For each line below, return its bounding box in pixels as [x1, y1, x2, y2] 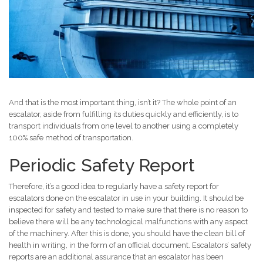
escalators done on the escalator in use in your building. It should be [9, 194, 244, 203]
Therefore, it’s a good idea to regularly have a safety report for [9, 182, 219, 191]
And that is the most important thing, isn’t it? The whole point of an [9, 98, 237, 107]
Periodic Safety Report [9, 155, 195, 176]
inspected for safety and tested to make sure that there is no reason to [9, 205, 248, 215]
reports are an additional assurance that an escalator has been [9, 252, 224, 262]
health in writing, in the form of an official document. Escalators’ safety [9, 241, 251, 250]
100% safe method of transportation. [9, 133, 133, 143]
